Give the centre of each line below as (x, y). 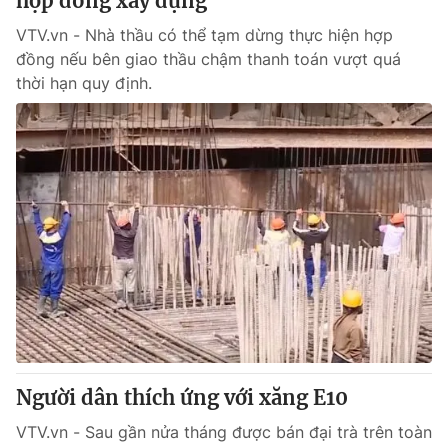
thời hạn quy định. (84, 83)
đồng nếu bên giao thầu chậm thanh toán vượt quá (208, 59)
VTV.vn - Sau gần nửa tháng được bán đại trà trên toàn (224, 432)
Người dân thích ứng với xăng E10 (182, 397)
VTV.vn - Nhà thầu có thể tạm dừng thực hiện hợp (204, 35)
